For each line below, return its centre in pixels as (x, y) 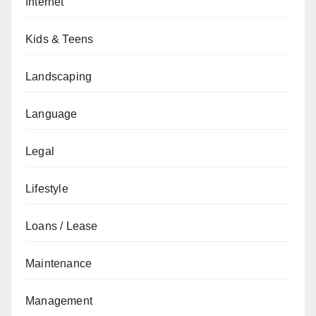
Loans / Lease (62, 226)
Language (51, 114)
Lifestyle (47, 189)
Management (59, 301)
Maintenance (59, 264)
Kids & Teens (60, 39)
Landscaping (59, 77)
